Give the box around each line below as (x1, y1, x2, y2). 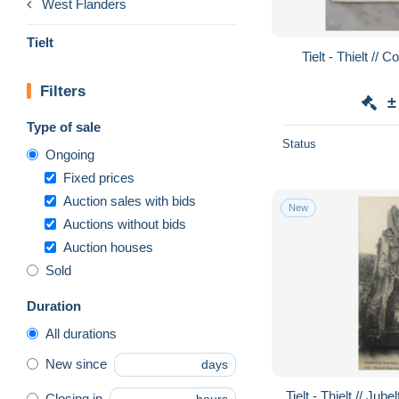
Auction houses (63, 239, 153, 255)
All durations (45, 325, 117, 341)
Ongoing (45, 146, 94, 162)
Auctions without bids (63, 216, 186, 232)
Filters (40, 82, 85, 100)
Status (282, 136, 316, 151)
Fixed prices (63, 169, 134, 185)
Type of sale (27, 118, 101, 134)
